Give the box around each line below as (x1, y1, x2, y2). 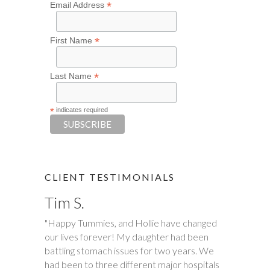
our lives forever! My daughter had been (45, 231, 209, 242)
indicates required (54, 106, 108, 113)
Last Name (50, 71, 94, 81)
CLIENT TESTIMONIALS (45, 171, 175, 183)
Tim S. (45, 193, 84, 212)
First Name (50, 36, 95, 45)
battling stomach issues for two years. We (45, 245, 214, 256)
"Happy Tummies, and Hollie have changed (45, 217, 217, 228)
